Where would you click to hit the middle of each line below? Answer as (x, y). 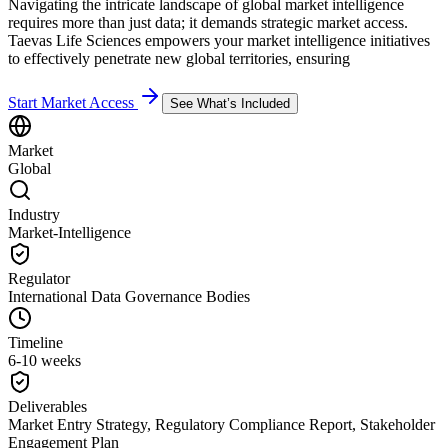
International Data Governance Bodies (129, 296)
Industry (34, 214)
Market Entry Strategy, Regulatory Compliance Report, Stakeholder (221, 424)
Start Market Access (71, 102)
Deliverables (47, 406)
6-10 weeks (44, 360)
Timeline (35, 342)
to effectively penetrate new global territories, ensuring (179, 58)
